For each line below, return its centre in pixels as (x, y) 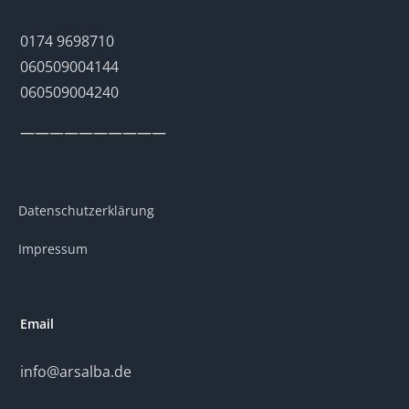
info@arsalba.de (76, 372)
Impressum (53, 249)
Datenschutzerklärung (86, 210)
